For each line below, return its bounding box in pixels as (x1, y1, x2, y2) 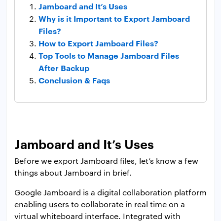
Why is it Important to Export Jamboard (38, 13, 190, 24)
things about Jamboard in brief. (14, 167, 132, 178)
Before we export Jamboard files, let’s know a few (14, 155, 198, 166)
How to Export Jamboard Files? (38, 37, 158, 49)
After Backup (38, 62, 89, 74)
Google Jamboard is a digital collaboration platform (14, 187, 207, 198)
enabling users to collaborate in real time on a (14, 199, 185, 210)
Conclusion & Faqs (38, 74, 110, 86)
